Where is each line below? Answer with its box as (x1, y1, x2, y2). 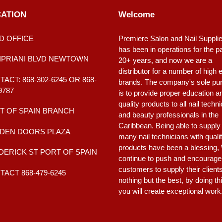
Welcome (118, 10, 155, 20)
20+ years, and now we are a (118, 55, 212, 64)
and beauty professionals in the (118, 110, 219, 119)
